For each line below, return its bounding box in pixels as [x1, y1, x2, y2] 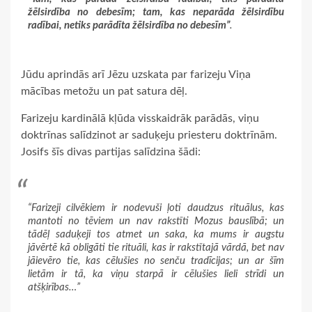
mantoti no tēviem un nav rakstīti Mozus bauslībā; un [27, 216, 285, 227]
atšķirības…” [27, 282, 80, 293]
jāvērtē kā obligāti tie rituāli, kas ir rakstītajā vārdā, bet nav [27, 242, 285, 253]
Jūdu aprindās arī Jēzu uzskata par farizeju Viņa [21, 69, 251, 81]
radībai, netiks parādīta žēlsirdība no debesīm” [27, 19, 230, 31]
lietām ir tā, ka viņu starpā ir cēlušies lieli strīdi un [27, 269, 285, 280]
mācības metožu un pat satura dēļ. [21, 86, 187, 97]
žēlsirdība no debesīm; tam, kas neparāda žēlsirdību [27, 6, 285, 17]
